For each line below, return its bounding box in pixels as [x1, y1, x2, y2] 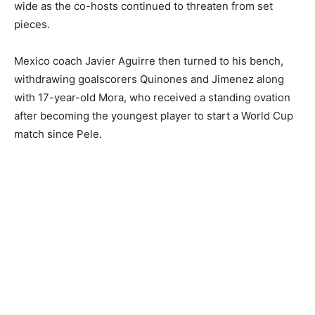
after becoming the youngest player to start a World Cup [14, 108, 293, 122]
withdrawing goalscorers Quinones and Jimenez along [14, 72, 284, 86]
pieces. [14, 17, 50, 31]
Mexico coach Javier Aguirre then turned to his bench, [14, 53, 283, 67]
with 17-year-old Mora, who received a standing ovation [14, 90, 290, 104]
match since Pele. [14, 127, 102, 141]
